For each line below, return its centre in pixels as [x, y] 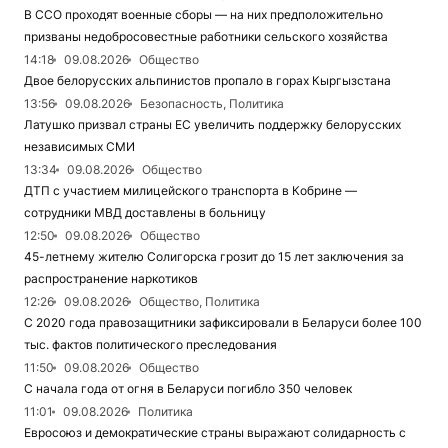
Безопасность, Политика [212, 104]
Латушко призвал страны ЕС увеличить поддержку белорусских [212, 125]
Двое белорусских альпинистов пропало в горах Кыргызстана [207, 81]
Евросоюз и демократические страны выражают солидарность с [215, 433]
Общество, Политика [199, 302]
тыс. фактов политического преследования [150, 345]
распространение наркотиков [111, 279]
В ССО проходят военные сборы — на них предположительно [203, 15]
